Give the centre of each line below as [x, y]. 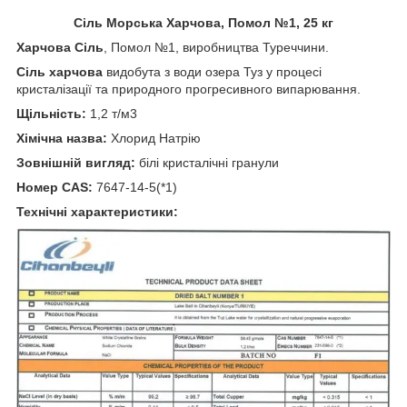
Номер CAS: [55, 187]
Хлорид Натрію [156, 138]
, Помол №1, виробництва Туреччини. [216, 47]
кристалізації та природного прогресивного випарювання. [189, 89]
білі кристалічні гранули [209, 162]
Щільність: [51, 113]
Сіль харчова [61, 71]
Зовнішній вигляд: [78, 162]
